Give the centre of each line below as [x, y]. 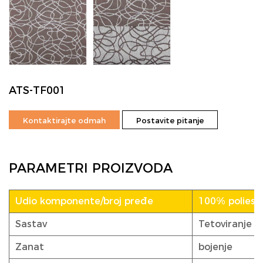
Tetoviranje [225, 224]
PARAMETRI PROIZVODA [91, 168]
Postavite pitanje [170, 120]
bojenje [215, 247]
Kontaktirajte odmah [64, 120]
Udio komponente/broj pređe [84, 201]
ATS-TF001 [37, 90]
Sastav [31, 224]
